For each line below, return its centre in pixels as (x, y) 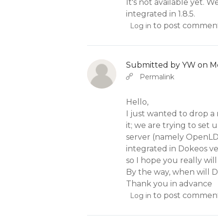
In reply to (108, 76)
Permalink (157, 77)
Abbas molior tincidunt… (170, 77)
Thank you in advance (169, 184)
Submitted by (154, 65)
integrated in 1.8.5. (161, 14)
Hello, (137, 102)
